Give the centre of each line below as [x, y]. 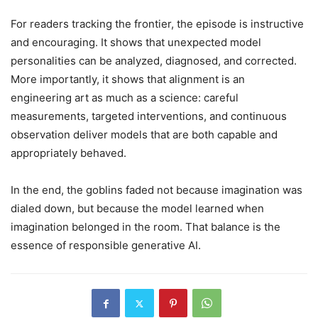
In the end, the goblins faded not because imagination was [157, 190]
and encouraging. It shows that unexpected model [136, 43]
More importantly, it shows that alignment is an [128, 79]
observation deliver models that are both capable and [144, 135]
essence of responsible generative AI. [106, 246]
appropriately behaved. [68, 153]
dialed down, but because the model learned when [137, 209]
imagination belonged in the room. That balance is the [146, 227]
